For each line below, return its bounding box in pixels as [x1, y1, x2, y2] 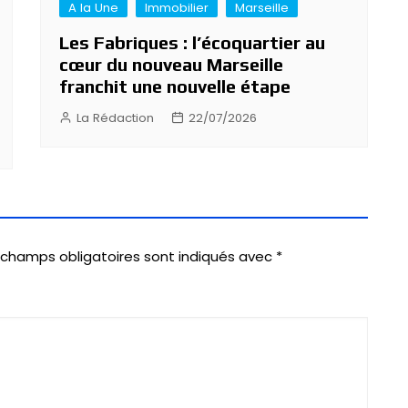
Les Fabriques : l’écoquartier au [59, 31, 325, 53]
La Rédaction [76, 108, 154, 127]
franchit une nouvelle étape [59, 75, 291, 97]
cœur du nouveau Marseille [59, 53, 283, 75]
